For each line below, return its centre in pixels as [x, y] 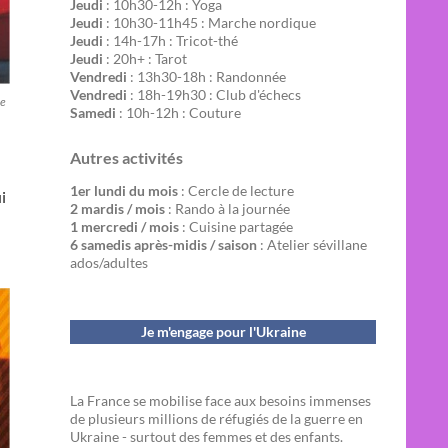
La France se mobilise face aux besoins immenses [220, 400]
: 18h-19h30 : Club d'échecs [214, 94]
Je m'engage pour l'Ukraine [223, 331]
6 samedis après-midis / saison [163, 244]
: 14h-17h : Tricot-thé [170, 40]
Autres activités [126, 157]
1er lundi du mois [124, 190]
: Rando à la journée [227, 208]
